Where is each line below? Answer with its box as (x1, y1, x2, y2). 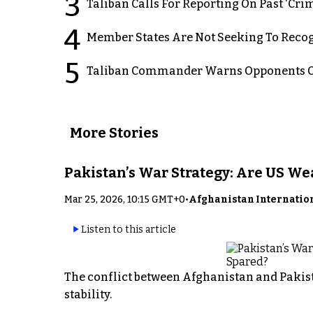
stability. (64, 288, 112, 302)
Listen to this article (81, 223, 176, 235)
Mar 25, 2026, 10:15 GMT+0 (64, 194, 185, 206)
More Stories (70, 124, 159, 142)
